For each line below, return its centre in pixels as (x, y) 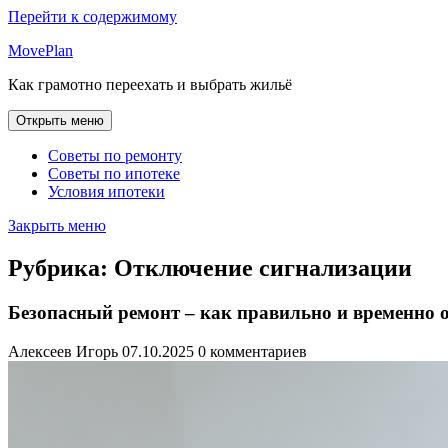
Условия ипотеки (106, 191)
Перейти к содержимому (92, 16)
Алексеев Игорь (63, 351)
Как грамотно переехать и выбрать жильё (150, 84)
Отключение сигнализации (263, 267)
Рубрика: (61, 267)
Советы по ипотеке (114, 173)
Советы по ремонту (115, 155)
